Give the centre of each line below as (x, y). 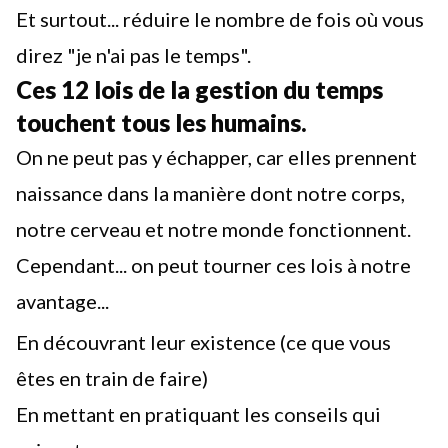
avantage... (62, 301)
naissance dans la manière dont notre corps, (210, 193)
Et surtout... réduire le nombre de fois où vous (220, 19)
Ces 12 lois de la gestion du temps (199, 89)
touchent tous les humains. (161, 122)
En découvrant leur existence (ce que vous (203, 342)
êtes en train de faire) (112, 378)
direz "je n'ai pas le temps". (133, 55)
